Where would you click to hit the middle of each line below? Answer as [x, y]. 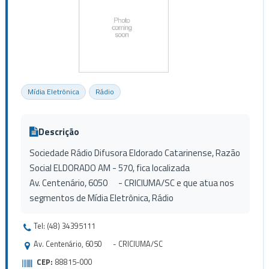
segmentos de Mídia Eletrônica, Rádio [101, 198]
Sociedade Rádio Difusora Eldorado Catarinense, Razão [134, 153]
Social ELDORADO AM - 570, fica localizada [109, 168]
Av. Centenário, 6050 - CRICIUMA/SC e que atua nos [131, 183]
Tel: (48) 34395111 [64, 226]
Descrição [59, 131]
